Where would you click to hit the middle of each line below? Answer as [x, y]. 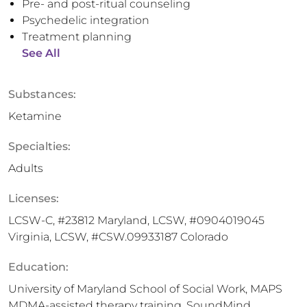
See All [41, 53]
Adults [26, 168]
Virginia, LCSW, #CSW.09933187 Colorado [118, 237]
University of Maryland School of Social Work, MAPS [145, 289]
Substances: [42, 94]
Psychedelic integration [86, 20]
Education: [38, 267]
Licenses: [34, 198]
